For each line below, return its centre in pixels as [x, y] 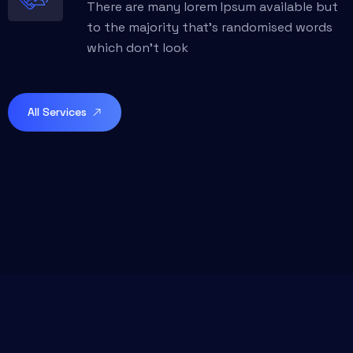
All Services [59, 112]
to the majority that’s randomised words [210, 27]
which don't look [137, 48]
